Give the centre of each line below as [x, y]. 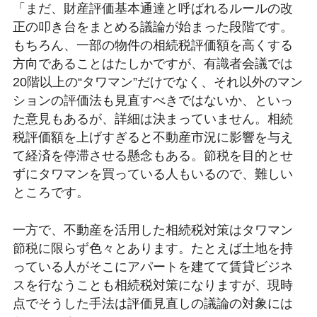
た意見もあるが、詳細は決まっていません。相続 [152, 119]
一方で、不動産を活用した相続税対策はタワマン [152, 230]
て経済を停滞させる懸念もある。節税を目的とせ [152, 155]
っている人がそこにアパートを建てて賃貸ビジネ [152, 266]
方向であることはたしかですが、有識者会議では [152, 63]
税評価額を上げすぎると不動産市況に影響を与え [152, 137]
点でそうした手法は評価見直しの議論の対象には [152, 303]
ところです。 [51, 192]
